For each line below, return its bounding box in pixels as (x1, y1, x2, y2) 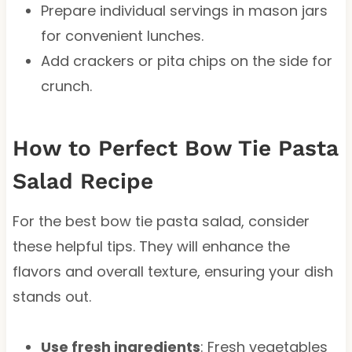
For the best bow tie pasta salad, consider (12, 211, 310, 231)
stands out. (12, 286, 91, 306)
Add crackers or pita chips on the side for (40, 50, 332, 71)
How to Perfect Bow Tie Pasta (12, 134, 339, 161)
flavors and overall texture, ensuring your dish (12, 261, 333, 281)
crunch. (40, 75, 92, 96)
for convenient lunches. (40, 25, 203, 46)
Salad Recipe (12, 167, 153, 194)
